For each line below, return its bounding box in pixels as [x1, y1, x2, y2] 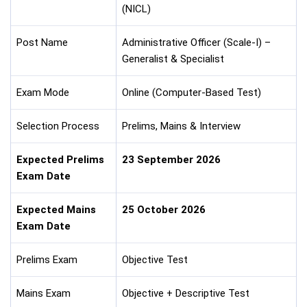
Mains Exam [16, 287, 71, 299]
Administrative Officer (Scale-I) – [122, 36, 271, 49]
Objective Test [122, 254, 188, 266]
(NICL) [122, 3, 151, 15]
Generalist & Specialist [122, 53, 224, 65]
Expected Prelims [16, 153, 104, 166]
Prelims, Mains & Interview [122, 120, 241, 132]
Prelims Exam [16, 254, 77, 266]
